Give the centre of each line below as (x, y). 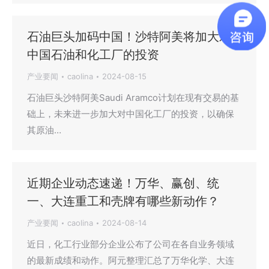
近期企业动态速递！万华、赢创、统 (123, 183)
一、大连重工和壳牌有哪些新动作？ (123, 201)
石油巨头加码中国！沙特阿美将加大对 (129, 37)
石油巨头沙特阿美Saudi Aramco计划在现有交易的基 (133, 98)
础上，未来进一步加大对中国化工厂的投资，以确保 (131, 114)
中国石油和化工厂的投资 (93, 55)
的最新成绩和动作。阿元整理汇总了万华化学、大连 (131, 261)
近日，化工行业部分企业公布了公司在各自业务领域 (131, 244)
